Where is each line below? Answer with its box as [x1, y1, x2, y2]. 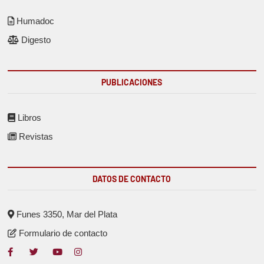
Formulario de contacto [16, 227, 108, 238]
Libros [15, 112, 42, 123]
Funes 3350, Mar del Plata [14, 209, 118, 219]
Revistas [16, 131, 54, 141]
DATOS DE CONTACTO [93, 173, 171, 184]
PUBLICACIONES [101, 77, 163, 87]
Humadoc [14, 15, 55, 26]
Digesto [19, 34, 51, 45]
